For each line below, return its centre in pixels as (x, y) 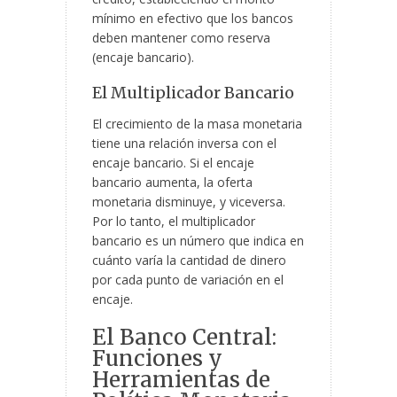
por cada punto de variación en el (188, 280)
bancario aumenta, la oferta (172, 183)
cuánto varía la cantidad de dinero (189, 261)
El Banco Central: (184, 338)
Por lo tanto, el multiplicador (174, 222)
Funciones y (157, 359)
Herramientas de (181, 380)
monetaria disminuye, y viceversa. (189, 202)
